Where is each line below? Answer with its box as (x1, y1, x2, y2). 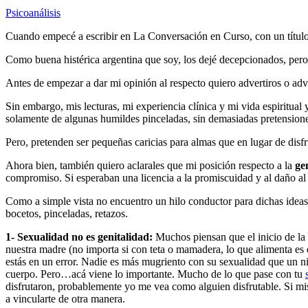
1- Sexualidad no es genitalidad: (5, 230, 153, 243)
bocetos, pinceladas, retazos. (5, 207, 128, 219)
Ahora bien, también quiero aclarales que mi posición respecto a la (5, 159, 295, 171)
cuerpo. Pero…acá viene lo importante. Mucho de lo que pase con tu (5, 267, 305, 280)
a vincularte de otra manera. (5, 292, 125, 305)
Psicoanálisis (5, 6, 60, 19)
